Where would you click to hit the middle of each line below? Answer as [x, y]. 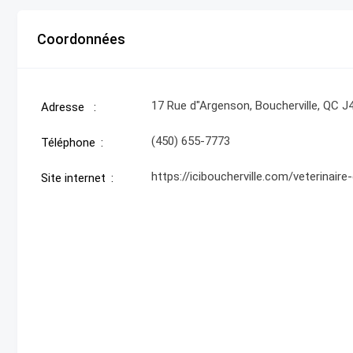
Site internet [73, 178]
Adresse [63, 107]
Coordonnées [81, 39]
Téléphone [68, 143]
